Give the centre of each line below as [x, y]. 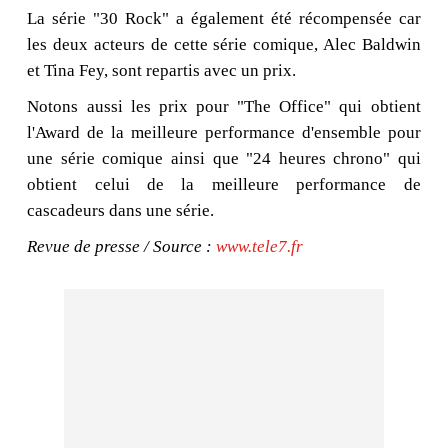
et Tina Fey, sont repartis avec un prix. [162, 71]
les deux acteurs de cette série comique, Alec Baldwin [224, 45]
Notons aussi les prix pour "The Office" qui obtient [224, 107]
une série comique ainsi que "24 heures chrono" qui [224, 159]
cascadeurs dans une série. [121, 211]
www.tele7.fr [260, 247]
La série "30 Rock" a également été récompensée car [224, 19]
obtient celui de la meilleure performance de [224, 185]
